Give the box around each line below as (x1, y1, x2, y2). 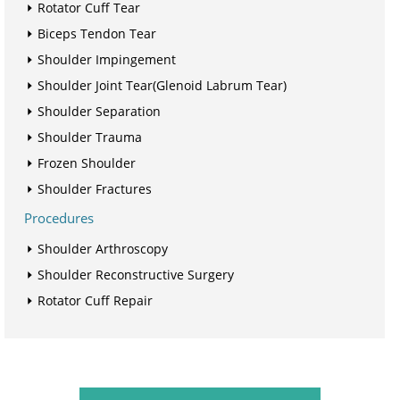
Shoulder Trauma (37, 128, 142, 146)
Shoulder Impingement (37, 50, 176, 68)
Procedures (24, 208, 94, 227)
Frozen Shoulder (37, 154, 136, 171)
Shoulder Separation (37, 102, 161, 120)
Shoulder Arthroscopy (37, 239, 168, 257)
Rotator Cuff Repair (37, 291, 153, 309)
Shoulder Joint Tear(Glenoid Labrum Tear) (37, 76, 287, 94)
